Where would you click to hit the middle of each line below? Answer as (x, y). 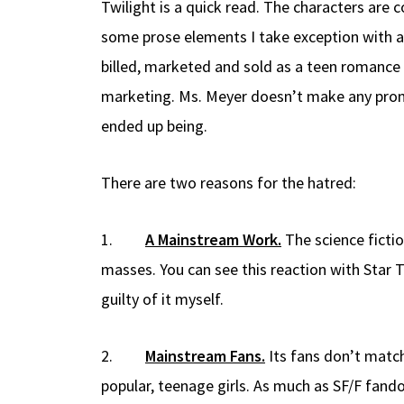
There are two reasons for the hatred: (229, 182)
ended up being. (154, 125)
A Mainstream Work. (213, 239)
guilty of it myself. (162, 298)
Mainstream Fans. (205, 355)
